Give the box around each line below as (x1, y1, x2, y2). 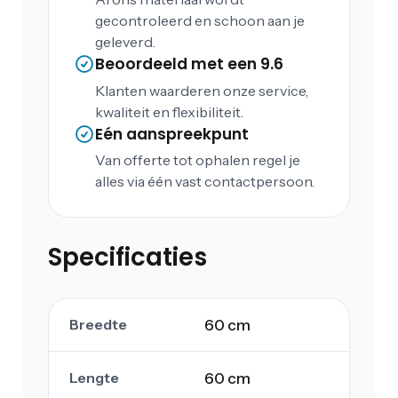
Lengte (68, 368, 119, 386)
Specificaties (47, 239, 207, 275)
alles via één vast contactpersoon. (94, 172, 314, 191)
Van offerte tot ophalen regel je (94, 151, 300, 170)
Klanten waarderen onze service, (94, 81, 308, 99)
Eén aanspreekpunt (94, 123, 249, 145)
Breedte (68, 314, 127, 333)
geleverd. (94, 33, 155, 52)
